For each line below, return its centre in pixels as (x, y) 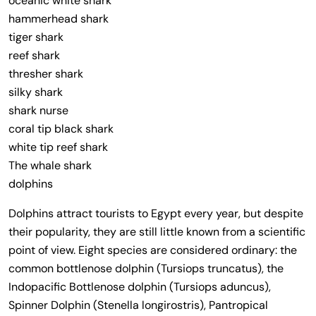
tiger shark (36, 37)
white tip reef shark (58, 147)
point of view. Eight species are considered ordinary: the (153, 250)
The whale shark (50, 165)
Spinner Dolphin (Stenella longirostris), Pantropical (138, 305)
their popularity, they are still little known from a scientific (157, 231)
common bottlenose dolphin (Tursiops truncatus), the (146, 268)
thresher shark (46, 73)
